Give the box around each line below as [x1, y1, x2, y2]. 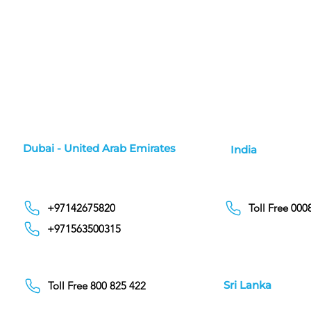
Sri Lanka [224, 278, 271, 292]
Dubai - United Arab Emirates [23, 141, 178, 155]
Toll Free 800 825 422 [48, 279, 146, 293]
